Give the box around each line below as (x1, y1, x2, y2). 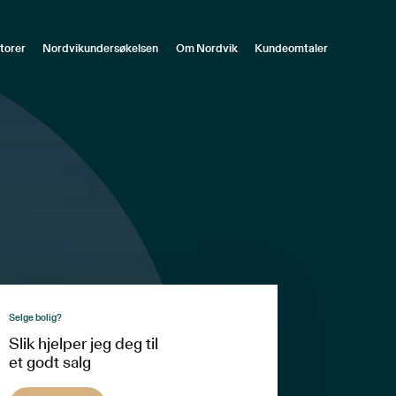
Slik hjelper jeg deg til (8, 336, 158, 353)
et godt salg (8, 354, 91, 371)
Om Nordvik (175, 43, 238, 55)
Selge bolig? (8, 312, 62, 323)
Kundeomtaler (255, 43, 329, 55)
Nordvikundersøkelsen (42, 43, 159, 55)
